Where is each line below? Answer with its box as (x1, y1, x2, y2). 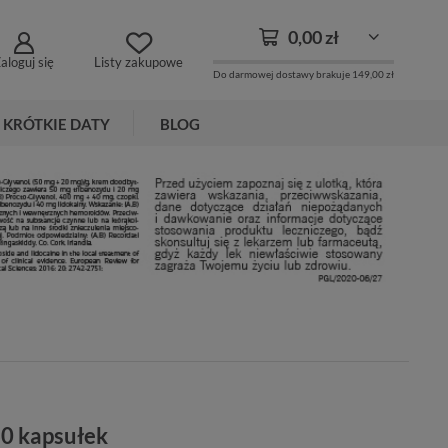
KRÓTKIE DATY (3, 115, 110, 133)
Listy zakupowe (94, 54, 183, 71)
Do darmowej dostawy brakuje (213, 67, 352, 80)
